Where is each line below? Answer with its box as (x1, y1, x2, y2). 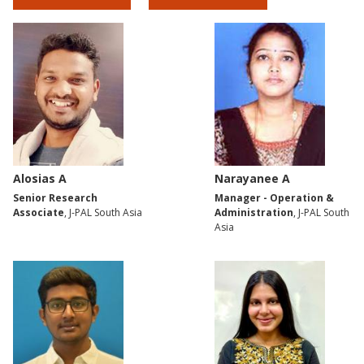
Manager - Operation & (214, 191, 334, 206)
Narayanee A (214, 171, 290, 187)
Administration (214, 206, 293, 220)
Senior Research (13, 191, 97, 206)
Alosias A (13, 171, 67, 187)
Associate (13, 206, 64, 220)
